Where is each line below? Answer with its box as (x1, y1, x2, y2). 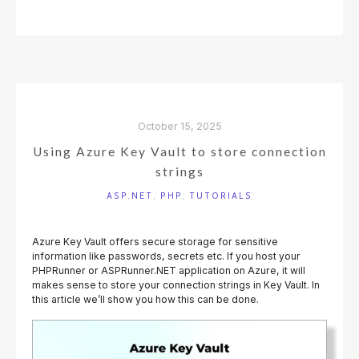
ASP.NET (107, 190, 153, 201)
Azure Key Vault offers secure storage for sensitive (32, 235, 278, 248)
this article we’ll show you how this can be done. (32, 292, 259, 305)
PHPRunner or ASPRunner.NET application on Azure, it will (32, 264, 305, 276)
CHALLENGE (154, 56, 223, 69)
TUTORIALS (189, 190, 252, 201)
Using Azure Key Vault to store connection (32, 143, 327, 159)
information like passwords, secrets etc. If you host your (32, 249, 301, 262)
